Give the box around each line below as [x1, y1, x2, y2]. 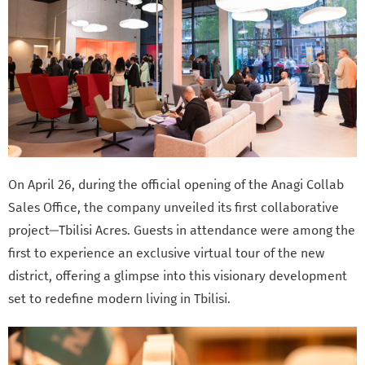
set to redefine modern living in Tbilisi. [8, 290, 231, 306]
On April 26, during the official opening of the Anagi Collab [8, 176, 344, 192]
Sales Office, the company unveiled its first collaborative [8, 199, 339, 215]
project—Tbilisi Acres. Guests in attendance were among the [8, 222, 355, 238]
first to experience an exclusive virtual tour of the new [8, 244, 324, 261]
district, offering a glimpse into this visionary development [8, 267, 347, 284]
